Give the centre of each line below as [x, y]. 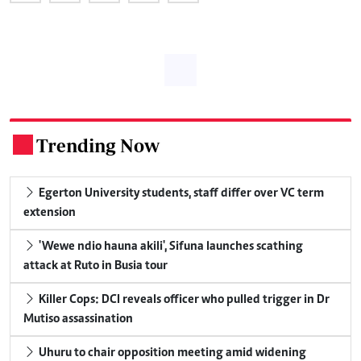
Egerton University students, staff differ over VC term [180, 193]
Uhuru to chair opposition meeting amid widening [171, 353]
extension [50, 212]
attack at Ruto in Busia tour [95, 266]
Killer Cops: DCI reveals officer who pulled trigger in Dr [183, 299]
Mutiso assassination [78, 319]
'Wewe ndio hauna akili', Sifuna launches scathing [170, 246]
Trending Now [98, 145]
